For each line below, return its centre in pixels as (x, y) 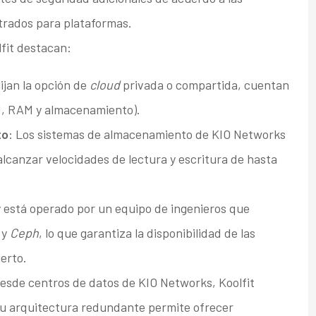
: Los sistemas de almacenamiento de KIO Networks (147, 134)
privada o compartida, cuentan (204, 85)
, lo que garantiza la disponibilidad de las (147, 233)
